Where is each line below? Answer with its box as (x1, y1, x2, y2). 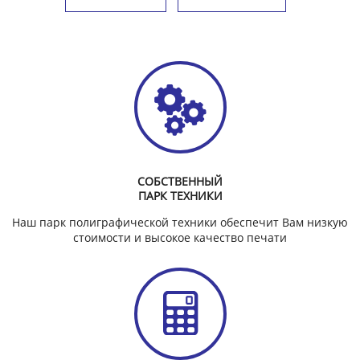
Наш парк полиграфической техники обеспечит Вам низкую (12, 215, 348, 231)
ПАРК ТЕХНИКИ (137, 188, 223, 204)
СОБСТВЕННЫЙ (137, 174, 223, 190)
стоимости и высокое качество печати (73, 230, 287, 246)
